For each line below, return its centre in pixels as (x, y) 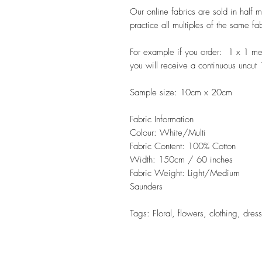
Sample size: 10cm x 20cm (182, 92)
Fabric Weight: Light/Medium (185, 173)
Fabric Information (163, 119)
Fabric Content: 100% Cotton (184, 146)
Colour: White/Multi (169, 132)
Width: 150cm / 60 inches (181, 159)
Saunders (146, 186)
